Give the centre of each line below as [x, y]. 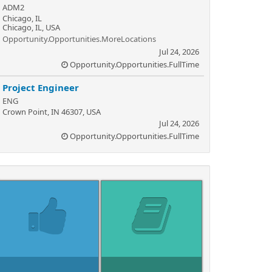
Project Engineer [41, 87]
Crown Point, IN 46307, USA [52, 112]
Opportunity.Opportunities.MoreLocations [79, 39]
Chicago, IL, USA [31, 27]
